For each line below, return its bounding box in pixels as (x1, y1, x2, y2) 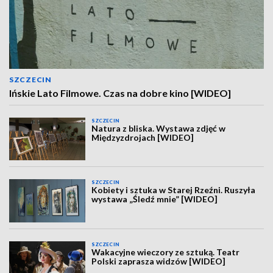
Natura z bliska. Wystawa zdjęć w (91, 123, 226, 133)
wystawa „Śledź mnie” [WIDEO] (91, 194, 218, 205)
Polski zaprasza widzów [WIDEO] (91, 255, 226, 266)
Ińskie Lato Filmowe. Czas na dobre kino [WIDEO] (9, 87, 231, 99)
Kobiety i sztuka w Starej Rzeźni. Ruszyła (91, 185, 256, 196)
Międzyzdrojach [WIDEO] (91, 132, 194, 143)
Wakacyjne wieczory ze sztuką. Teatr (91, 246, 240, 257)
